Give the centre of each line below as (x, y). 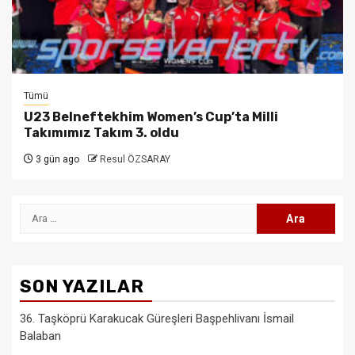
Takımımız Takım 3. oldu (101, 132)
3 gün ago (56, 159)
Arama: (40, 212)
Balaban (40, 336)
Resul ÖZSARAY (135, 159)
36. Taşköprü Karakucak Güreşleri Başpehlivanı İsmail (157, 318)
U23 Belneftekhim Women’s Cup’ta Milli (151, 116)
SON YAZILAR (82, 286)
